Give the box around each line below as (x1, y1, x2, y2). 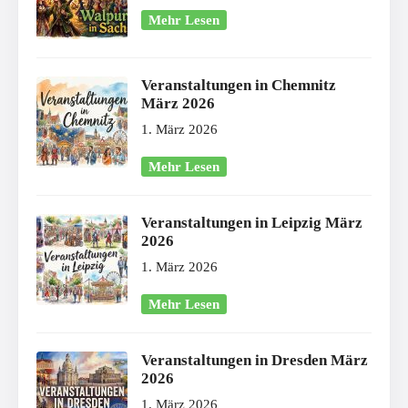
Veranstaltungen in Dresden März (141, 351, 368, 369)
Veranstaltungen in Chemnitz (141, 76, 336, 94)
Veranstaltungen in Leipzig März (141, 213, 362, 231)
